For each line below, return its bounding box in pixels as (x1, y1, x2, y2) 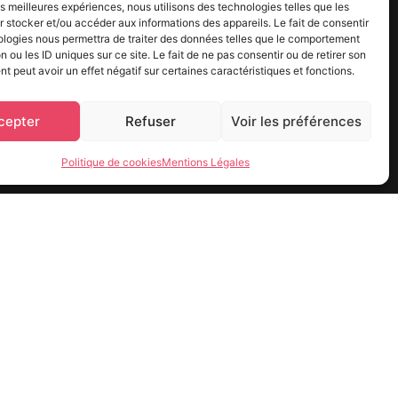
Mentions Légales (161, 155, 250, 169)
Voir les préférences (230, 112, 362, 130)
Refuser (125, 112, 177, 130)
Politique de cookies (60, 155, 162, 169)
